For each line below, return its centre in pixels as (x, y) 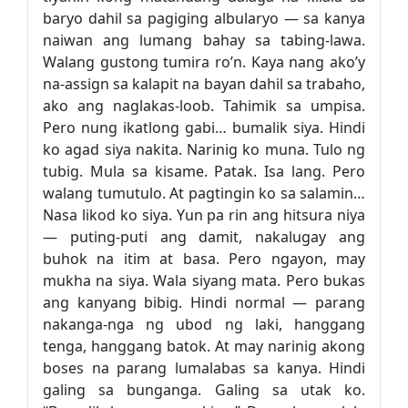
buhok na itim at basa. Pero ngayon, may (204, 259)
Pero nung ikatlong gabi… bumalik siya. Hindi (204, 127)
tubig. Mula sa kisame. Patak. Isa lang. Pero (204, 171)
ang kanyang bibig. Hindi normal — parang (204, 302)
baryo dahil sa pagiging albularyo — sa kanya (204, 18)
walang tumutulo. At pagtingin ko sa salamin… (204, 193)
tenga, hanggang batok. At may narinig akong (204, 346)
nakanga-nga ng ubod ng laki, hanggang (204, 324)
